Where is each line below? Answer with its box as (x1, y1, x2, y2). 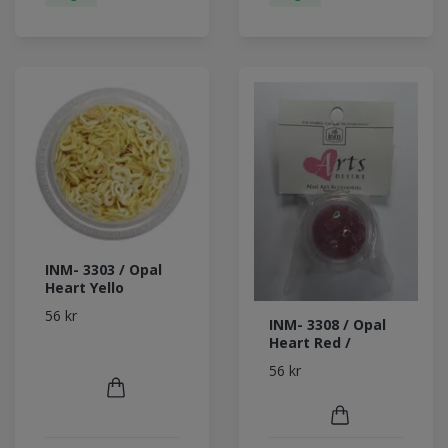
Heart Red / (269, 332, 351, 352)
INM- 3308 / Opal (269, 314, 386, 334)
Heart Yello (45, 277, 124, 297)
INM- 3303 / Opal (45, 259, 162, 279)
